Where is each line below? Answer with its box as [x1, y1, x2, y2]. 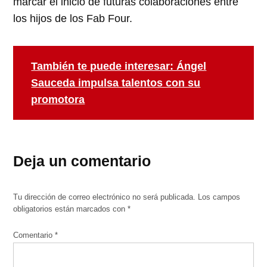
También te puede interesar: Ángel [31, 60, 207, 72]
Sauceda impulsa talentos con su [31, 76, 201, 89]
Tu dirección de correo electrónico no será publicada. [13, 193, 196, 201]
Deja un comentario [13, 152, 151, 169]
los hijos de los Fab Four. [13, 12, 133, 24]
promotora [31, 93, 85, 105]
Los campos [198, 193, 241, 201]
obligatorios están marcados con [13, 204, 128, 213]
